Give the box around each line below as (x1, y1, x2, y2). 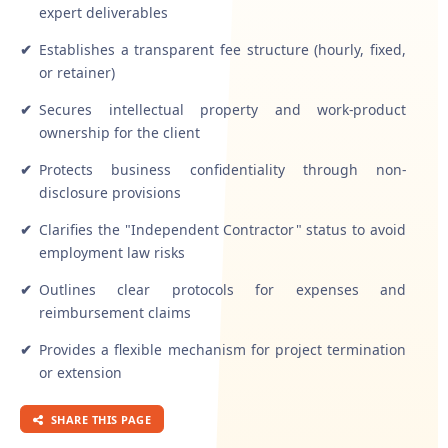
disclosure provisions (39, 182, 181, 202)
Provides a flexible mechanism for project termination (39, 339, 406, 359)
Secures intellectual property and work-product (39, 99, 406, 119)
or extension (39, 362, 122, 382)
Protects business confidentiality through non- (39, 159, 406, 179)
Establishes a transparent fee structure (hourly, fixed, (39, 39, 406, 59)
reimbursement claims (39, 302, 191, 322)
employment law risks (39, 242, 185, 262)
